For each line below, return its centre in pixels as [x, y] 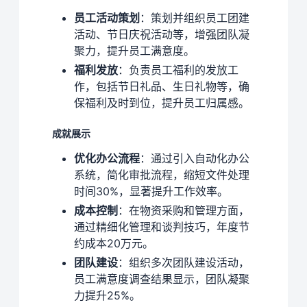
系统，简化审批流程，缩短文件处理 [162, 174]
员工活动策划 [107, 17]
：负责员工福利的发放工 [178, 70]
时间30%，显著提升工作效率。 [151, 191]
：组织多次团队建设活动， [184, 262]
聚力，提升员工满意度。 [134, 50]
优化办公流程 [107, 158]
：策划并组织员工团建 [195, 17]
